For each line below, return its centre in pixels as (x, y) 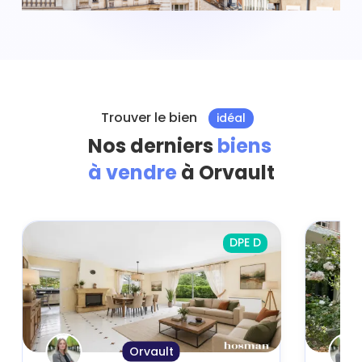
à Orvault (227, 173)
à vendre (134, 173)
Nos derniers (152, 146)
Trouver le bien (150, 118)
